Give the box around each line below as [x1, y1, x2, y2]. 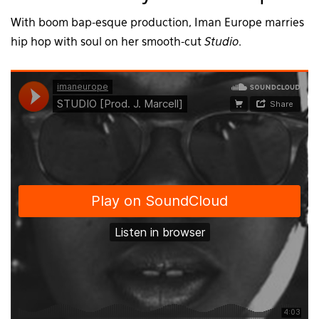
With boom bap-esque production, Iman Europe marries [11, 17, 304, 29]
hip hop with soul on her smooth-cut [11, 36, 204, 48]
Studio [204, 36, 239, 48]
